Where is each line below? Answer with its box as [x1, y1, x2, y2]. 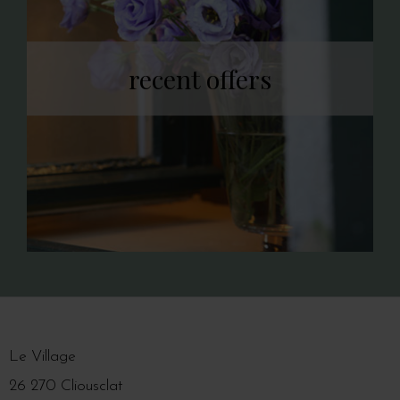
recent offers [129, 61, 271, 96]
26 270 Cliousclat [9, 379, 123, 394]
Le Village [9, 349, 76, 364]
